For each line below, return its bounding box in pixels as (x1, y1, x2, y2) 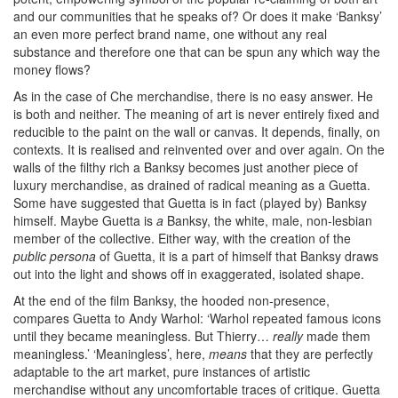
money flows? (13, 60, 91, 78)
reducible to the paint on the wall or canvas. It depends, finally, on (13, 123, 380, 140)
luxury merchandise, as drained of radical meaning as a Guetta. (13, 176, 370, 194)
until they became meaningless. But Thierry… (13, 327, 273, 345)
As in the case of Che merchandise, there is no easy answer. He (13, 87, 373, 105)
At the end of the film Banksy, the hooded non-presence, (13, 291, 330, 309)
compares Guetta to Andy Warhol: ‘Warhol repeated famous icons (13, 309, 381, 327)
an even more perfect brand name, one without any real (13, 25, 327, 43)
